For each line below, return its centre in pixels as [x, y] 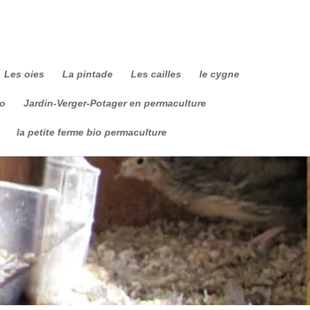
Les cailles [156, 74]
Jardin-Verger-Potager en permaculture [115, 103]
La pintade [88, 74]
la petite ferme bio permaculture [92, 132]
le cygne [219, 74]
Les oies [24, 74]
